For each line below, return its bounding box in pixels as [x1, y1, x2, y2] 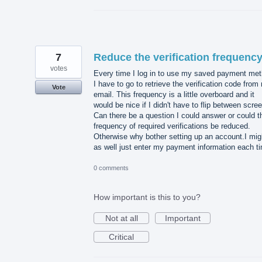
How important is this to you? [94, 192, 201, 202]
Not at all [105, 213, 138, 223]
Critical [109, 232, 134, 242]
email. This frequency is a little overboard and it [94, 90, 254, 99]
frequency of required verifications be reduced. [94, 122, 250, 131]
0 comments [94, 164, 129, 171]
